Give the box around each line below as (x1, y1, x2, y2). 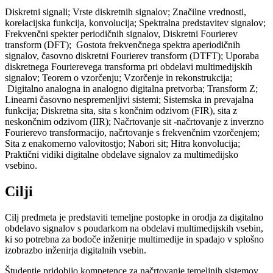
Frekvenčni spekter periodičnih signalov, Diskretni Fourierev (5, 28, 238, 39)
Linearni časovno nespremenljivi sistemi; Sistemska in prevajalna (5, 94, 253, 105)
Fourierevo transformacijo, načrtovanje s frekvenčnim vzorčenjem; (5, 127, 260, 138)
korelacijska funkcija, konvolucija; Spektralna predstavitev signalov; (5, 17, 266, 28)
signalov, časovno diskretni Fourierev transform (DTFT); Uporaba (5, 50, 259, 61)
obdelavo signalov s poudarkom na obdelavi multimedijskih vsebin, (5, 222, 263, 233)
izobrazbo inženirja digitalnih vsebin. (5, 244, 146, 255)
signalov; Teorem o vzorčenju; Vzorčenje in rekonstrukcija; (5, 72, 232, 83)
